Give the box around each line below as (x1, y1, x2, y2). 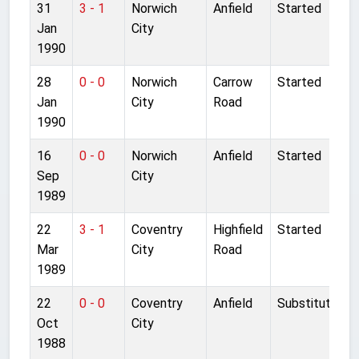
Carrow (213, 74, 252, 90)
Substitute (277, 295, 338, 311)
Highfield (213, 221, 263, 237)
